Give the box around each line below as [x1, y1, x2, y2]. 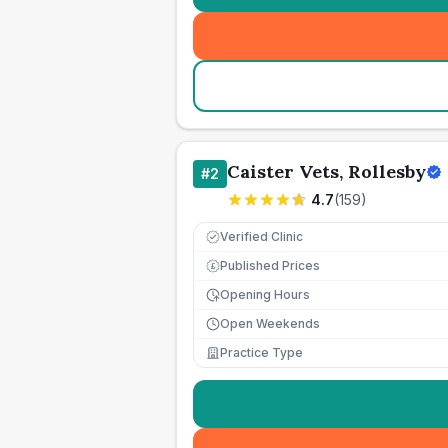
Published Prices [220, 258, 320, 273]
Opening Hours [220, 287, 310, 302]
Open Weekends [220, 316, 320, 331]
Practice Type [220, 345, 303, 360]
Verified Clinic [220, 229, 303, 244]
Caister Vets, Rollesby [227, 160, 426, 183]
